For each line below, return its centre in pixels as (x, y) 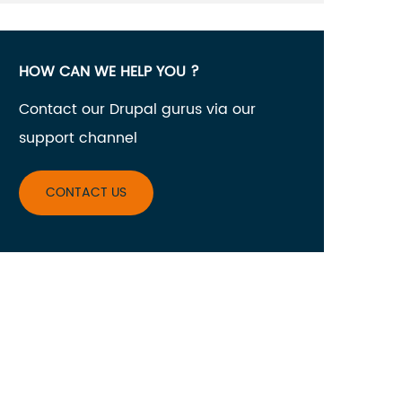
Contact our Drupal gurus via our (137, 109)
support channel (78, 138)
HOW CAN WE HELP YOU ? (109, 72)
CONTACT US (86, 192)
